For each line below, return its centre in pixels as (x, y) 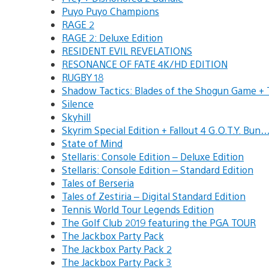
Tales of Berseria (98, 183)
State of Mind (92, 143)
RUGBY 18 (83, 77)
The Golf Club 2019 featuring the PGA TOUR (159, 222)
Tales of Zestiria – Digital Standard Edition (154, 196)
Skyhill (76, 116)
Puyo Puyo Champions (110, 11)
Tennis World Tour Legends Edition (138, 209)
